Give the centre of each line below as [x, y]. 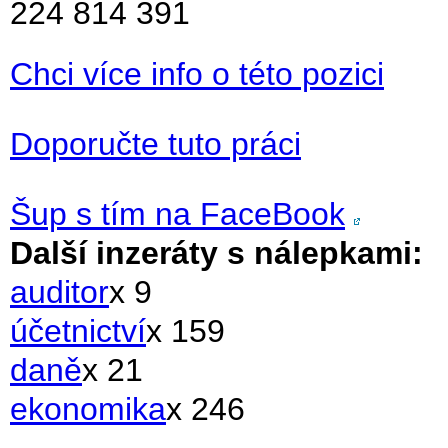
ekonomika [88, 409]
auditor [59, 292]
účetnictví [78, 331]
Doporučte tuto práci [155, 144]
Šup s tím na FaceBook [177, 214]
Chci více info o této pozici [197, 74]
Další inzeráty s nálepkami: [216, 253]
